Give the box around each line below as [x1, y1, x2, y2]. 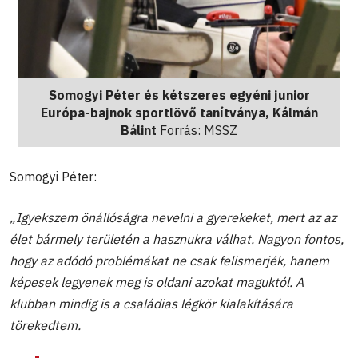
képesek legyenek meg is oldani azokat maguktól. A [10, 273, 304, 290]
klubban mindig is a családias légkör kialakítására [10, 295, 293, 312]
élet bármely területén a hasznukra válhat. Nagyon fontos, [10, 230, 344, 247]
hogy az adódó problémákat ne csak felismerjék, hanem [10, 252, 329, 268]
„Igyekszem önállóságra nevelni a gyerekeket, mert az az [10, 209, 336, 225]
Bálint [121, 121, 157, 138]
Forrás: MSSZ [157, 121, 237, 138]
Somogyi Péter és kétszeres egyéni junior [48, 86, 310, 103]
